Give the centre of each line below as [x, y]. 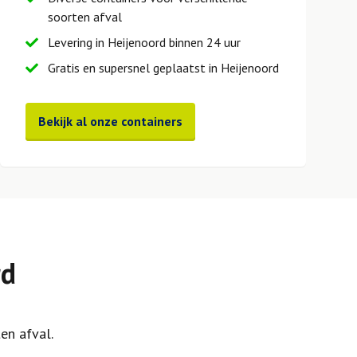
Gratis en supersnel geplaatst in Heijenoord [163, 68]
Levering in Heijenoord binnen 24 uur [144, 42]
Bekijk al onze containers [110, 121]
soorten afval [85, 17]
